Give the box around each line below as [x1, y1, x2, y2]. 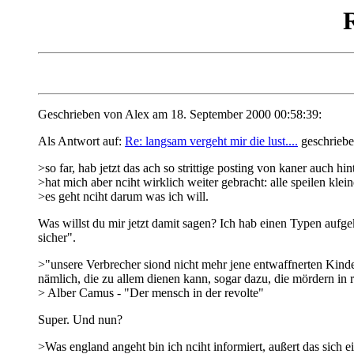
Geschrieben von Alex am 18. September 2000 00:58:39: [38, 107, 322, 122]
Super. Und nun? [38, 313, 122, 327]
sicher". [38, 231, 76, 245]
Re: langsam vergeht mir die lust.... [125, 134, 298, 149]
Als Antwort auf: [38, 134, 125, 149]
